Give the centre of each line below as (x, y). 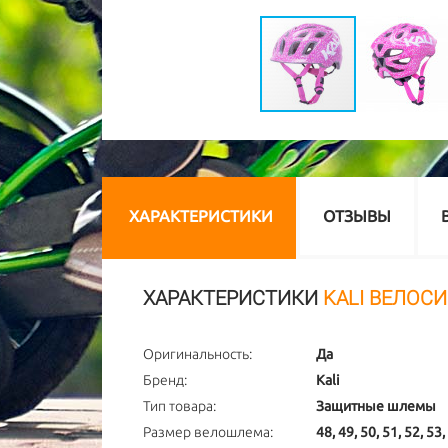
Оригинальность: (197, 354)
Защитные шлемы (375, 406)
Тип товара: (179, 406)
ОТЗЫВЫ (357, 216)
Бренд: (165, 380)
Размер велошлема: (208, 432)
